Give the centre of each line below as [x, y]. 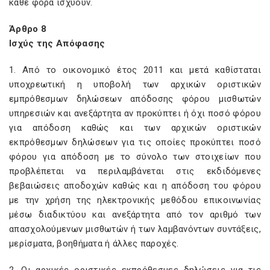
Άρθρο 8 [28, 29]
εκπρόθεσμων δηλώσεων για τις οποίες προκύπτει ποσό [135, 142]
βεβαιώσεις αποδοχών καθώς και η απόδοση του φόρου [135, 186]
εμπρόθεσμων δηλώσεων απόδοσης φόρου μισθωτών [135, 99]
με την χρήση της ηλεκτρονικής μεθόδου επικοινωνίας [135, 200]
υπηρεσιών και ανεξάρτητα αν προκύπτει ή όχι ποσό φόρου [135, 113]
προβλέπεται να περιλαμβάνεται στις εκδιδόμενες [135, 171]
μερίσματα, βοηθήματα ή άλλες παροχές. [94, 243]
